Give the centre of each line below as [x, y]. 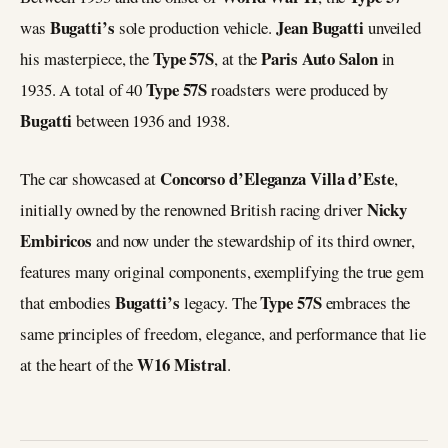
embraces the [366, 303]
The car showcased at [90, 179]
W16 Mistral [182, 365]
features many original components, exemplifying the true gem [222, 272]
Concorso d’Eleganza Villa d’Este [276, 179]
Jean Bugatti [322, 27]
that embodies [67, 303]
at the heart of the [79, 365]
